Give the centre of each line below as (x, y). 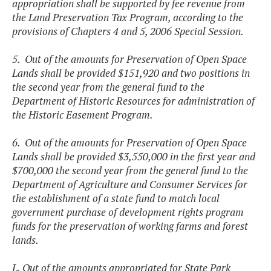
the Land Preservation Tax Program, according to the (128, 18)
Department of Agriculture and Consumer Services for (130, 184)
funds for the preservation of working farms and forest (130, 226)
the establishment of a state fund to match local (116, 198)
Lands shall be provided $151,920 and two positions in (131, 73)
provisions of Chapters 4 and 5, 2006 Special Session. (128, 31)
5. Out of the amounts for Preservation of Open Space (129, 59)
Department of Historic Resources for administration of (133, 101)
